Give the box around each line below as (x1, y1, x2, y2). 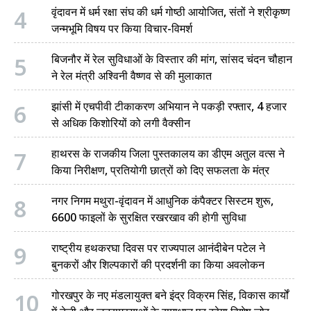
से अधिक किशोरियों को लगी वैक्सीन (51, 115, 190, 132)
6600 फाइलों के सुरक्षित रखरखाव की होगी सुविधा (51, 209, 246, 226)
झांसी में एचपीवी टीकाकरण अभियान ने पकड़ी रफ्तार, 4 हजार (51, 98, 287, 115)
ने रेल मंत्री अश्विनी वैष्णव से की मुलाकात (51, 67, 212, 85)
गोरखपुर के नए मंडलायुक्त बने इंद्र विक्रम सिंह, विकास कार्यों (51, 287, 289, 304)
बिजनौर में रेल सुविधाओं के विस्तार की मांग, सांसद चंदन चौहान (51, 51, 292, 68)
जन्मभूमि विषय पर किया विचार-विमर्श (51, 20, 192, 37)
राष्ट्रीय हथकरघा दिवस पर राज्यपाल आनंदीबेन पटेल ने (51, 239, 265, 257)
